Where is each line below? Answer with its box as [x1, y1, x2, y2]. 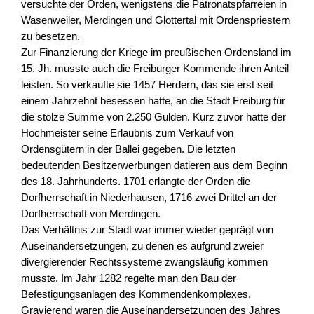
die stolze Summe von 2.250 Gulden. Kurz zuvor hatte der [21, 111, 286, 123]
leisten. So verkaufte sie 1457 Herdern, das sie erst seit [21, 79, 273, 90]
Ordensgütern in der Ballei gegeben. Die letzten [21, 144, 235, 155]
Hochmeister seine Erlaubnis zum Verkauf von [21, 128, 233, 139]
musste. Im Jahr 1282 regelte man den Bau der [21, 273, 236, 284]
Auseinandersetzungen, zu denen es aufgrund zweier [21, 240, 264, 252]
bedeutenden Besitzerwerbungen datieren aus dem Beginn [21, 160, 287, 171]
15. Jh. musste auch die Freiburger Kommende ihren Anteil [21, 63, 289, 74]
